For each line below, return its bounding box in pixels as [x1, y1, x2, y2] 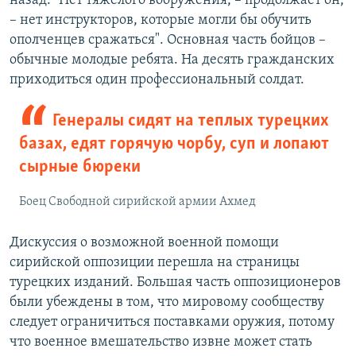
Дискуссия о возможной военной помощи [10, 234, 279, 250]
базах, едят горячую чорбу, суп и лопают [19, 134, 329, 153]
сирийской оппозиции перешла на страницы [10, 254, 300, 270]
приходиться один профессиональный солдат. [10, 72, 304, 87]
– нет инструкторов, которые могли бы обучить [10, 12, 311, 28]
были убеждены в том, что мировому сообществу [10, 294, 324, 310]
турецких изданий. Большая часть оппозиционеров [10, 274, 341, 290]
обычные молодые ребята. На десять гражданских [10, 52, 335, 68]
